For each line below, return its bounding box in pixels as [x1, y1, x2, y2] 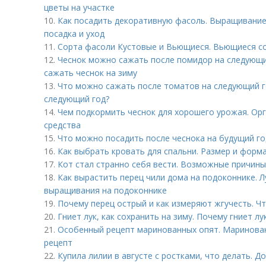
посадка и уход [44, 28, 104, 39]
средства [44, 119, 81, 131]
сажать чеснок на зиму [44, 67, 137, 78]
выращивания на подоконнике [44, 185, 167, 196]
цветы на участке [44, 2, 115, 13]
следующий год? [44, 93, 109, 104]
